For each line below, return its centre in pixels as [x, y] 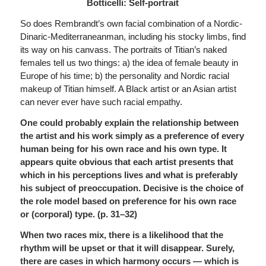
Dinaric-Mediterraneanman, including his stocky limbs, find [133, 37]
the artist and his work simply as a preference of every [132, 135]
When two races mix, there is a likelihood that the [121, 235]
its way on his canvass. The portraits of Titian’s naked [123, 50]
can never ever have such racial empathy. [101, 102]
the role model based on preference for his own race [128, 201]
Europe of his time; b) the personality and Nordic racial [124, 76]
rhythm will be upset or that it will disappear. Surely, [127, 248]
